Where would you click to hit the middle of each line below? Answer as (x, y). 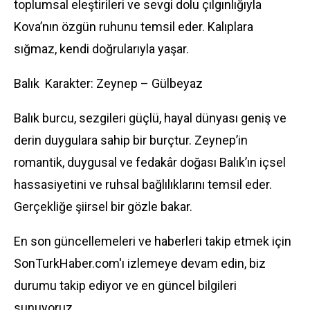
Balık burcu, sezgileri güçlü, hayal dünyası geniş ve (150, 118)
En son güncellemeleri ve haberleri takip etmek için (153, 241)
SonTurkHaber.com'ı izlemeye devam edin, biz (140, 263)
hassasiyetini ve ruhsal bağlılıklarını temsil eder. (143, 184)
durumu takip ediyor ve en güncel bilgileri (125, 285)
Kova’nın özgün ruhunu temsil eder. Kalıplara (134, 27)
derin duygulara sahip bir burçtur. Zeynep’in (131, 140)
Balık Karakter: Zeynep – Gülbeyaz (108, 83)
